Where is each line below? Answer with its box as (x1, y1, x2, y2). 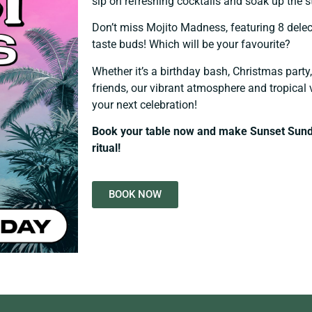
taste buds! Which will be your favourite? (92, 38, 290, 52)
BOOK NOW (109, 187, 162, 201)
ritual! (92, 141, 123, 155)
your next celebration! (92, 97, 200, 111)
